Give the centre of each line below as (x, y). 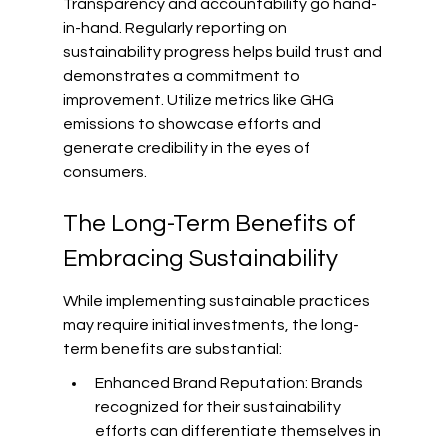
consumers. (104, 171)
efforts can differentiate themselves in (239, 430)
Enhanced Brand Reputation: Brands (230, 382)
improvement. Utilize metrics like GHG (199, 99)
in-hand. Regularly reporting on (176, 27)
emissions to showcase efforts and (193, 123)
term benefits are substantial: (172, 348)
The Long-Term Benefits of (211, 224)
